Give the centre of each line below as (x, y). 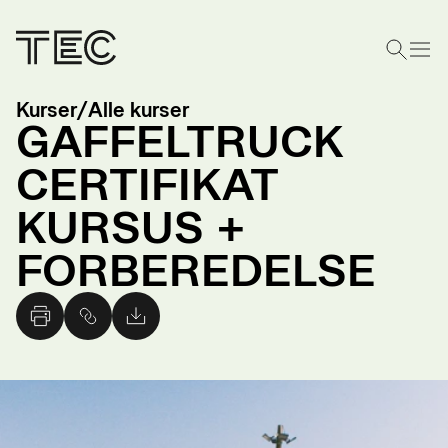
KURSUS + (131, 227)
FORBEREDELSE (196, 270)
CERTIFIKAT (147, 184)
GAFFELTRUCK (180, 141)
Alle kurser (138, 110)
